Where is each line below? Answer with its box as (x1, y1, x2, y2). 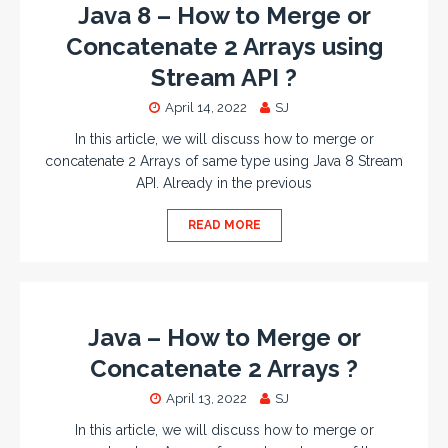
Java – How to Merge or (87, 323, 361, 352)
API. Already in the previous (136, 175, 312, 191)
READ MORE (187, 218, 261, 232)
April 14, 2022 (165, 100, 247, 115)
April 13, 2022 (165, 391, 247, 406)
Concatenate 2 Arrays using (65, 32, 383, 61)
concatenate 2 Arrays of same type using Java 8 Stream (45, 153, 403, 169)
